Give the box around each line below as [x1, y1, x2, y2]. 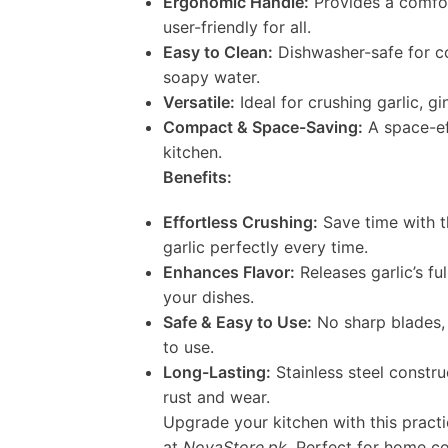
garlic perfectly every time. [163, 237, 368, 258]
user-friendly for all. [163, 17, 311, 38]
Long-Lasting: [163, 362, 271, 383]
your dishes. [163, 287, 254, 308]
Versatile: [163, 92, 235, 113]
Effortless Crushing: [163, 212, 318, 233]
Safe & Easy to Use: [163, 312, 312, 333]
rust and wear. [163, 387, 270, 408]
